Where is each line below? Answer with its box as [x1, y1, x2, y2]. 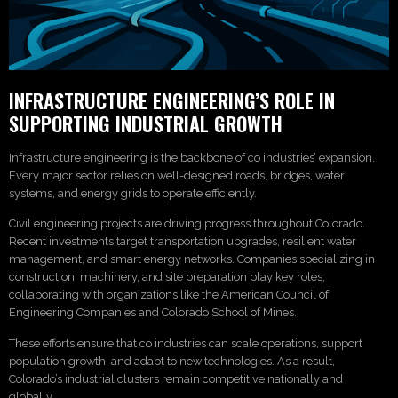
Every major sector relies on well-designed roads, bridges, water [9, 168, 345, 182]
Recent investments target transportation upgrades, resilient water [9, 235, 356, 249]
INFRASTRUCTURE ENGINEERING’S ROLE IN [9, 84, 335, 115]
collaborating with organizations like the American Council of [9, 288, 329, 302]
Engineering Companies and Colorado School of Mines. [9, 306, 297, 320]
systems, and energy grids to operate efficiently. [9, 186, 257, 200]
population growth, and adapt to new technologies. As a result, [9, 354, 335, 368]
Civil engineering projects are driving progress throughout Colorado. [9, 217, 365, 231]
